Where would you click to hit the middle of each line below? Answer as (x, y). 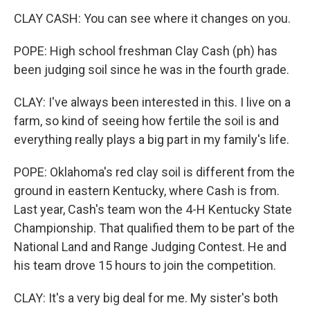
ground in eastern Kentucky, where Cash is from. (147, 191)
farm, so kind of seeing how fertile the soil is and (146, 121)
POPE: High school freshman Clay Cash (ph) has (146, 51)
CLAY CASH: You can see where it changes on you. (152, 18)
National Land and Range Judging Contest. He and (150, 247)
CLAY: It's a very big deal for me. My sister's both (146, 298)
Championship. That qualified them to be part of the (154, 228)
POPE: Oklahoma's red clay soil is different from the (154, 172)
